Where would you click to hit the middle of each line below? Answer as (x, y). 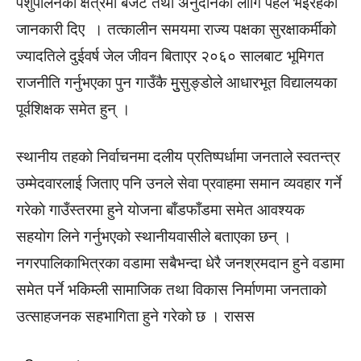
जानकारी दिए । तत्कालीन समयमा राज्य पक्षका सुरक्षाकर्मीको (176, 29)
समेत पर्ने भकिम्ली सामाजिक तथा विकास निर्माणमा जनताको (171, 290)
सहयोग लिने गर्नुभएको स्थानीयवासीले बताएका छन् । (154, 237)
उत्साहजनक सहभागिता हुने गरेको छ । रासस (135, 316)
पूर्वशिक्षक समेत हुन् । (73, 109)
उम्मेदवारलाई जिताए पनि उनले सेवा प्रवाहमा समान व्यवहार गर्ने (179, 183)
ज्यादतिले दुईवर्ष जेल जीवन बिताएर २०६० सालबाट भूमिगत (170, 56)
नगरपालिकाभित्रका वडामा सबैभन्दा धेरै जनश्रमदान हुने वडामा (180, 263)
